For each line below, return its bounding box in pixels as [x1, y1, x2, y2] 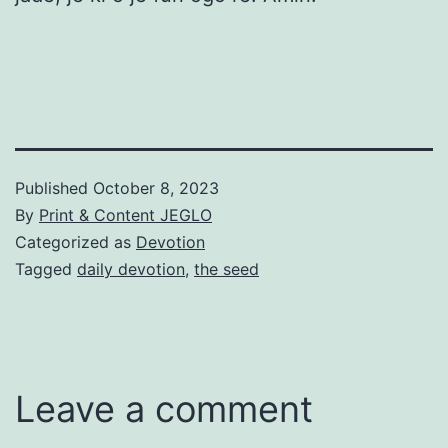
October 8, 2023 [93, 177, 219, 198]
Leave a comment [15, 386, 313, 431]
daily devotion [77, 258, 185, 279]
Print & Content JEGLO [39, 204, 212, 225]
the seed [194, 258, 259, 279]
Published [15, 177, 93, 198]
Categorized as [15, 231, 136, 252]
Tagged [15, 258, 77, 279]
